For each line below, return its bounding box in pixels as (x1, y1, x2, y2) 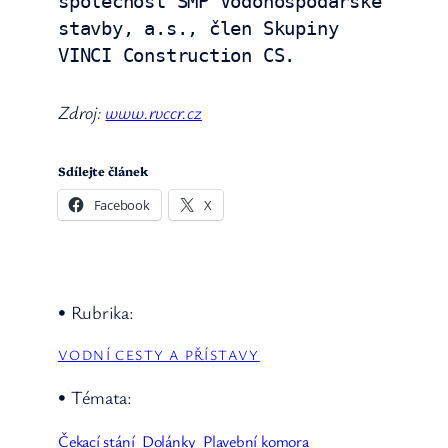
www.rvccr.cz (105, 99, 202, 124)
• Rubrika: (58, 299, 134, 324)
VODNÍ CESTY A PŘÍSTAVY (58, 345, 260, 365)
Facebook (93, 195, 150, 214)
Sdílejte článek (58, 161, 148, 179)
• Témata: (58, 384, 133, 409)
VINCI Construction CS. (58, 44, 296, 66)
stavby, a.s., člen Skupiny (58, 17, 339, 39)
